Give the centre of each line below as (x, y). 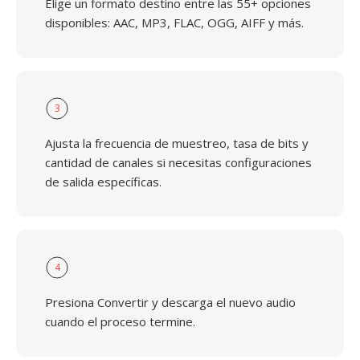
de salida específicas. (103, 182)
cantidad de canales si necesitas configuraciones (178, 162)
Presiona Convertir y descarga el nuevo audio (170, 302)
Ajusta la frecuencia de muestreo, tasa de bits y (177, 143)
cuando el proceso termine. (120, 321)
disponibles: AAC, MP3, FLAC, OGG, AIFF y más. (174, 22)
